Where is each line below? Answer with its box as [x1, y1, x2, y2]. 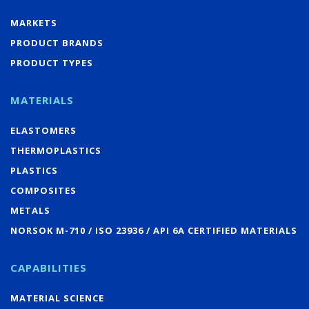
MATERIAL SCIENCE [10, 291, 104, 304]
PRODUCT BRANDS [10, 36, 103, 49]
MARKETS [10, 16, 57, 29]
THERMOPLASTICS [10, 143, 101, 157]
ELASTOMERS [10, 123, 77, 137]
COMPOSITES [10, 183, 77, 197]
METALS [10, 203, 50, 217]
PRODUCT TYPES [10, 56, 93, 69]
